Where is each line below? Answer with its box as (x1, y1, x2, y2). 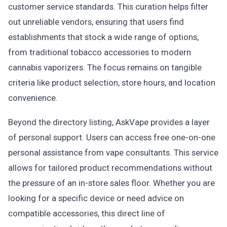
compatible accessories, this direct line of (8, 208, 165, 218)
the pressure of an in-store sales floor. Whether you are (8, 178, 215, 188)
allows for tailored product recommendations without (8, 163, 212, 173)
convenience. (8, 93, 58, 103)
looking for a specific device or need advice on (8, 193, 184, 203)
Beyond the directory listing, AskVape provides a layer (8, 117, 210, 127)
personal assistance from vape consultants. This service (8, 147, 218, 158)
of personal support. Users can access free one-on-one (8, 132, 215, 142)
